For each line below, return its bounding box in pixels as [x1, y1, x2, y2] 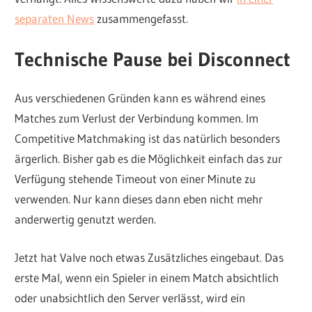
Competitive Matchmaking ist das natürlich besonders [15, 131, 281, 146]
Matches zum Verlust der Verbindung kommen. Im [15, 111, 259, 126]
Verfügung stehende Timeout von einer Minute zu [15, 171, 256, 187]
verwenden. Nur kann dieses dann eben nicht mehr [15, 192, 263, 207]
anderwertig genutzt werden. [15, 212, 157, 227]
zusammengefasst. [94, 10, 189, 26]
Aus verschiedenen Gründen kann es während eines [15, 91, 266, 106]
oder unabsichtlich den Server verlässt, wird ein [15, 290, 246, 305]
